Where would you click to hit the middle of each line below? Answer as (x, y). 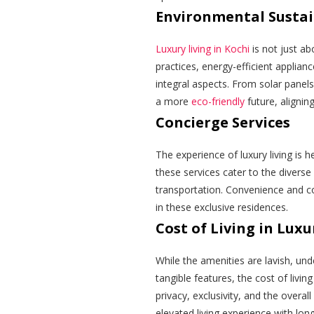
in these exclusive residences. (222, 207)
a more (173, 102)
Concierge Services (223, 123)
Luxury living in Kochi (203, 49)
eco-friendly (218, 102)
